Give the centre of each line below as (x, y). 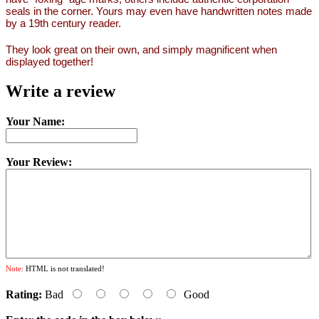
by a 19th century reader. (63, 23)
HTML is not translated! (64, 268)
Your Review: (39, 162)
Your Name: (35, 121)
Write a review (61, 91)
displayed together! (49, 61)
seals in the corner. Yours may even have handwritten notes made (159, 11)
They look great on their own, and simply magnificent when (141, 49)
